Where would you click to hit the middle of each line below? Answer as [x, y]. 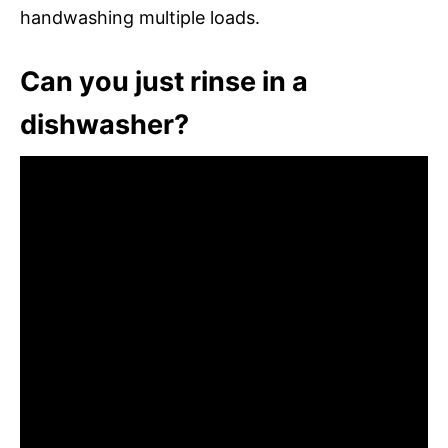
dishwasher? [104, 124]
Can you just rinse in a [164, 81]
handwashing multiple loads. [140, 17]
